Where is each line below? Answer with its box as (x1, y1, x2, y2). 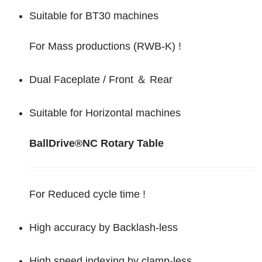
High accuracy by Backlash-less (29, 222, 178, 233)
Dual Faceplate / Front (29, 74, 136, 85)
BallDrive (29, 137, 75, 149)
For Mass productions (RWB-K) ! (29, 40, 181, 52)
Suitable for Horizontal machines (29, 107, 181, 119)
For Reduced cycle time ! (29, 188, 146, 200)
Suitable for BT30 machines (29, 10, 158, 22)
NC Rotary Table (82, 137, 164, 149)
